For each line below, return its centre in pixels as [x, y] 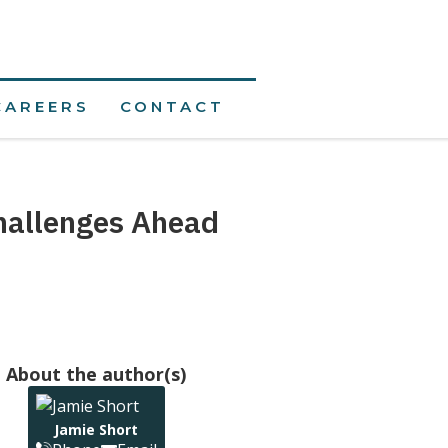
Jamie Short [96, 429]
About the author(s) [96, 374]
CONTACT [172, 106]
